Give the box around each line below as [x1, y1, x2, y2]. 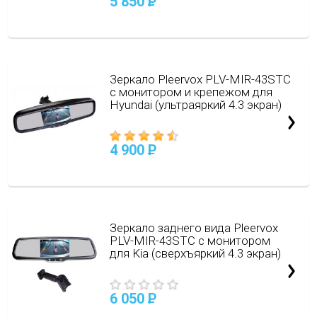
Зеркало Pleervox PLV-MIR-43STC [109, 72, 291, 86]
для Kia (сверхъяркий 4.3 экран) [109, 246, 281, 260]
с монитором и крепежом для [109, 85, 272, 99]
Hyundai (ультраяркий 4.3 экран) [109, 98, 282, 112]
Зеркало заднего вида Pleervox [109, 221, 278, 235]
